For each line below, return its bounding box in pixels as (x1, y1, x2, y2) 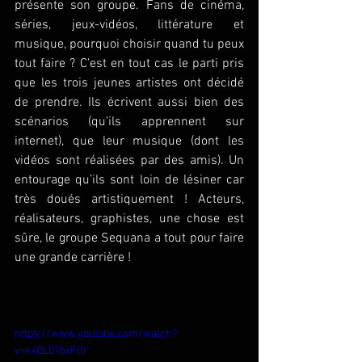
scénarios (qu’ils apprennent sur (15, 113, 244, 130)
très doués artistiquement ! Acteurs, (15, 191, 244, 208)
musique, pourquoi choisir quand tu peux (15, 36, 244, 53)
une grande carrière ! (15, 249, 131, 266)
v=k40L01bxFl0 (15, 343, 86, 358)
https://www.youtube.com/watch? (15, 326, 177, 341)
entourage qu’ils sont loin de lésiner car (15, 171, 244, 188)
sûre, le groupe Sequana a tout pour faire (15, 229, 244, 246)
